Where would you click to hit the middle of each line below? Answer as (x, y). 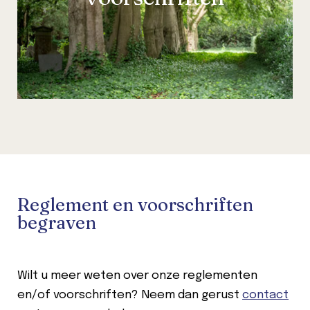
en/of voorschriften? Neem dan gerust (130, 295)
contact (265, 295)
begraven (57, 222)
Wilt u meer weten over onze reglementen (137, 275)
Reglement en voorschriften (135, 204)
